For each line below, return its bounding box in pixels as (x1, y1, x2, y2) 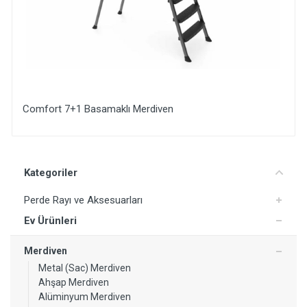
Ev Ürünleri (24, 214, 77, 227)
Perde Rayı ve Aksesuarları (24, 194, 143, 206)
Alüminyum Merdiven (38, 291, 131, 302)
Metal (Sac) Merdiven (38, 262, 131, 273)
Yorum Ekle (51, 140, 112, 155)
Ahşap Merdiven (38, 277, 109, 288)
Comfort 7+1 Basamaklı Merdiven (23, 103, 173, 115)
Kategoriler (24, 167, 77, 179)
